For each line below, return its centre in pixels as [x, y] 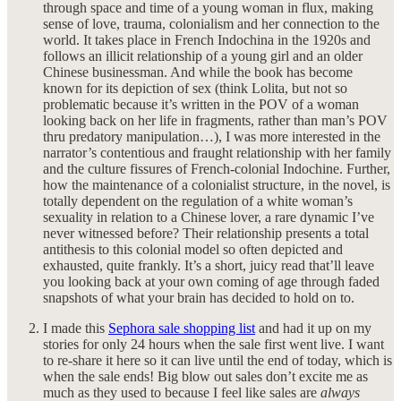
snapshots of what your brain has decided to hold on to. [199, 298]
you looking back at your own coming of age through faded [211, 282]
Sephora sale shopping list [182, 328]
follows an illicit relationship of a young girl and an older [203, 56]
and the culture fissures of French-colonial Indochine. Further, [217, 169]
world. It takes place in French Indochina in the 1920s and [207, 40]
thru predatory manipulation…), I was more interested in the [212, 137]
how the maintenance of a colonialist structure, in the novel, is [217, 185]
